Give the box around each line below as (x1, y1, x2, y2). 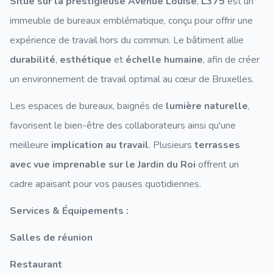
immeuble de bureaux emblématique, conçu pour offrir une (10, 14, 253, 27)
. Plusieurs (149, 138, 194, 152)
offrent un (196, 158, 239, 171)
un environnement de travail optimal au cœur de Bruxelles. (10, 73, 254, 86)
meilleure (10, 138, 51, 152)
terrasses (194, 138, 240, 152)
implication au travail (51, 138, 149, 152)
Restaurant (10, 258, 62, 271)
